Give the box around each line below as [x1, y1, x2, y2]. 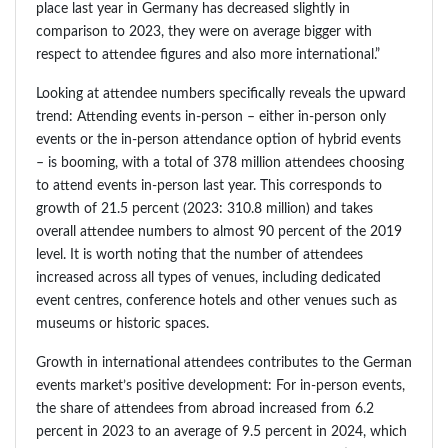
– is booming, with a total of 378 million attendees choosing [36, 155, 404, 171]
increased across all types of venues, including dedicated [36, 270, 381, 286]
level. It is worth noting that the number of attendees [36, 247, 363, 263]
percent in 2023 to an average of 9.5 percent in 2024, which [36, 424, 407, 440]
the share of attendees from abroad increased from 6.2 [36, 401, 374, 417]
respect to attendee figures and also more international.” [36, 47, 380, 63]
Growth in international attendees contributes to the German [36, 355, 412, 371]
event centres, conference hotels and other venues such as [36, 293, 397, 309]
